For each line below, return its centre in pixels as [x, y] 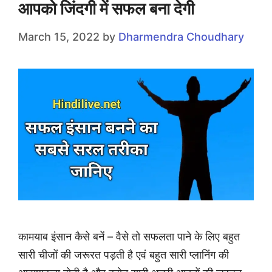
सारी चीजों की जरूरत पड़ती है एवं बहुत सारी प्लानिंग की [124, 254]
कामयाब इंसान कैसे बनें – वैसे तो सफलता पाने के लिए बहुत [129, 236]
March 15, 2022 [59, 37]
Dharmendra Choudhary [181, 37]
